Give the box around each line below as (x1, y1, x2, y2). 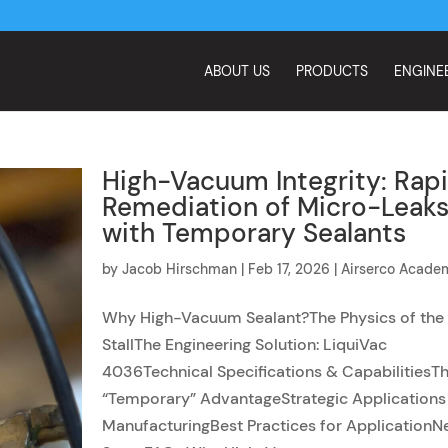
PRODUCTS (296, 62, 368, 80)
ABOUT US (204, 62, 270, 80)
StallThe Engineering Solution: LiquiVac (102, 334, 388, 355)
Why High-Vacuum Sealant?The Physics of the (102, 307, 445, 328)
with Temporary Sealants (102, 216, 407, 250)
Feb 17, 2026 (248, 260, 331, 278)
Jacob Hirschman (122, 260, 238, 278)
